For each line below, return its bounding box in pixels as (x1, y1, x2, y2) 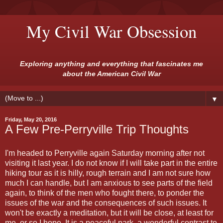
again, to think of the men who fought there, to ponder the (5, 189, 204, 198)
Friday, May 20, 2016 (5, 116, 57, 123)
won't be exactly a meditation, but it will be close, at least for (5, 209, 214, 218)
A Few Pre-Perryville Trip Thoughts (5, 122, 189, 136)
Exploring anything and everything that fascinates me (20, 60, 203, 68)
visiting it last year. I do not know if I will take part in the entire (5, 159, 218, 168)
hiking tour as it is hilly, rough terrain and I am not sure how (5, 169, 211, 178)
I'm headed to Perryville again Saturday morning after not (5, 149, 205, 158)
